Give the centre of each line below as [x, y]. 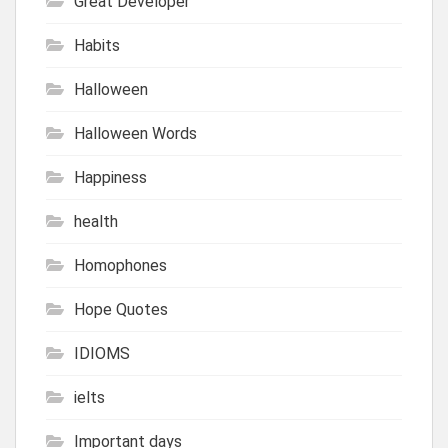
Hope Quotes [121, 309]
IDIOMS [102, 353]
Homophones [120, 265]
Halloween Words [135, 133]
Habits [97, 45]
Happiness [110, 177]
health [96, 221]
